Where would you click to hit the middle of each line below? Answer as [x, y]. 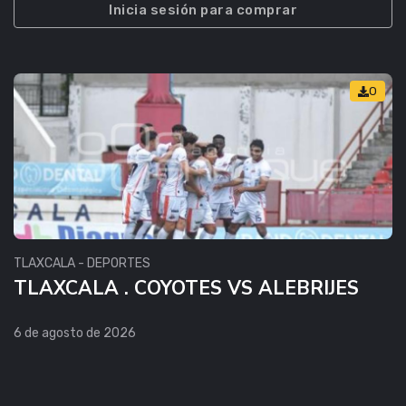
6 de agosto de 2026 [75, 333]
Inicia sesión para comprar [203, 10]
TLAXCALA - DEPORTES [82, 264]
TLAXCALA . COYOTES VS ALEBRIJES [186, 289]
